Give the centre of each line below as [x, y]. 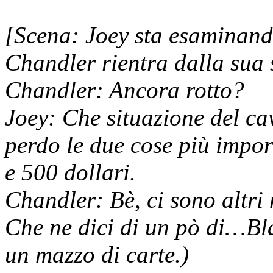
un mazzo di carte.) [97, 254]
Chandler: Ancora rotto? [125, 90]
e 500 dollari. [70, 172]
